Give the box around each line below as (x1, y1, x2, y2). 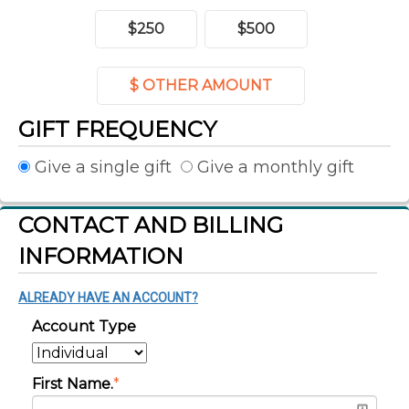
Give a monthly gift (193, 156, 354, 177)
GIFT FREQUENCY (18, 115, 216, 142)
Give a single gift (30, 156, 172, 177)
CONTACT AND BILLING (18, 211, 283, 238)
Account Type (32, 317, 136, 335)
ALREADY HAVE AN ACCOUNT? (18, 289, 198, 305)
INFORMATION (18, 242, 184, 269)
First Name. (32, 374, 113, 393)
